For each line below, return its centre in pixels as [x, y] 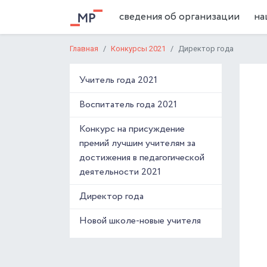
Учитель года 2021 [118, 80]
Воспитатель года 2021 [128, 105]
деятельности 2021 [120, 172]
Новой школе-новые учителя [140, 221]
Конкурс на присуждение [132, 129]
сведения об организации [179, 17]
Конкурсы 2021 [138, 49]
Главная [84, 49]
